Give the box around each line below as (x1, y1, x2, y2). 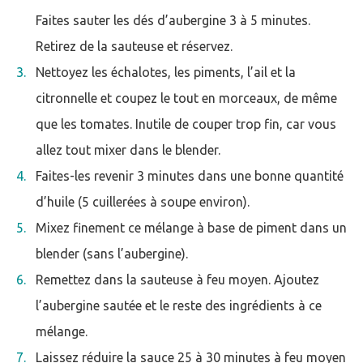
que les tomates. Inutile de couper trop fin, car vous (36, 117, 336, 131)
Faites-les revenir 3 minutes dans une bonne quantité (36, 169, 344, 183)
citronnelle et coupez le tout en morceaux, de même (36, 91, 337, 105)
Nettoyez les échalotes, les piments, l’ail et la (36, 65, 296, 79)
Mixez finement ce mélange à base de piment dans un (36, 220, 347, 235)
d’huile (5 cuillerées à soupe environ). (36, 194, 250, 209)
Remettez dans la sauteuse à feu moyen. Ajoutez (36, 272, 319, 287)
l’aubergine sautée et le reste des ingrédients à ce (36, 298, 322, 313)
